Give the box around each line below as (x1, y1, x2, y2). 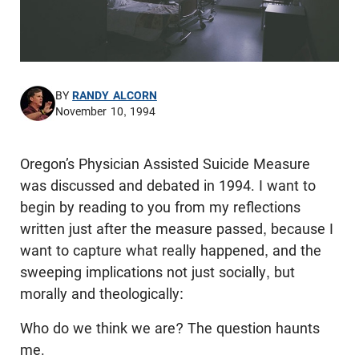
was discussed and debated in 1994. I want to (20, 177, 316, 195)
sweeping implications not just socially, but (20, 264, 295, 281)
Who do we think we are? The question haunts (20, 320, 320, 337)
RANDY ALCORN (72, 88, 157, 102)
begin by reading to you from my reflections (20, 199, 301, 216)
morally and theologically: (20, 285, 184, 303)
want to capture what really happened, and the (20, 242, 321, 260)
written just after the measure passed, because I (20, 220, 333, 238)
